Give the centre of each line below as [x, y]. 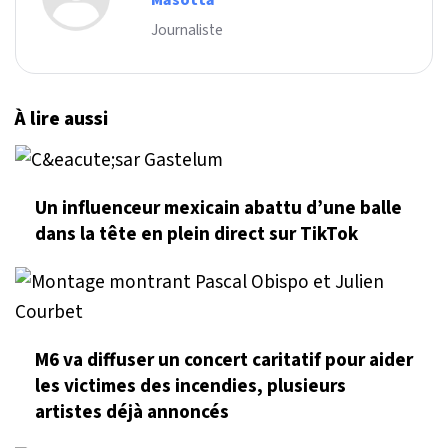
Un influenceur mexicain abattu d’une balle [218, 208]
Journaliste [187, 30]
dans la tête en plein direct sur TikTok [196, 234]
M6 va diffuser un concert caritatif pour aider [224, 360]
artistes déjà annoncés [132, 412]
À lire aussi [61, 119]
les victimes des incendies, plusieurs [190, 386]
